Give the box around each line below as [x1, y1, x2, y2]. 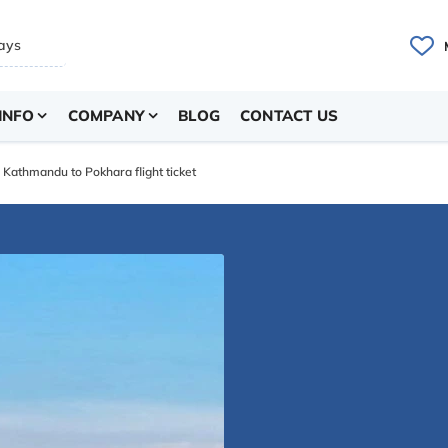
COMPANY [67, 106, 146, 125]
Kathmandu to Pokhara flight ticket [3, 164, 196, 179]
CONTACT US [240, 106, 339, 125]
